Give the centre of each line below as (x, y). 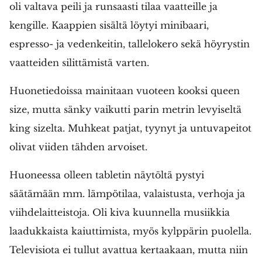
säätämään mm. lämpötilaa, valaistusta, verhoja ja (127, 194)
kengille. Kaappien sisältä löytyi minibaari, (109, 25)
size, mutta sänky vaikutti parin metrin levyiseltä (125, 110)
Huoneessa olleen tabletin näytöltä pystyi (107, 175)
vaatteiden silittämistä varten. (79, 63)
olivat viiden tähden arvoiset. (78, 147)
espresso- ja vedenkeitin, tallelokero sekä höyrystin (130, 44)
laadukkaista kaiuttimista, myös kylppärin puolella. (130, 231)
